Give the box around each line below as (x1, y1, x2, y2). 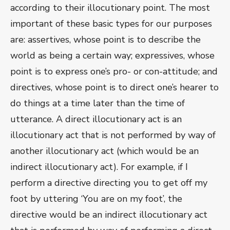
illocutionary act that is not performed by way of (10, 129, 216, 142)
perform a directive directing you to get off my (10, 177, 207, 189)
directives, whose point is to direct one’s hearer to (10, 81, 219, 94)
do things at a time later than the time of (10, 97, 185, 110)
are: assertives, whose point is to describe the (10, 33, 201, 46)
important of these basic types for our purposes (10, 17, 212, 30)
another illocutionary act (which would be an (10, 145, 199, 158)
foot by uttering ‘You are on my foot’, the (10, 193, 182, 205)
